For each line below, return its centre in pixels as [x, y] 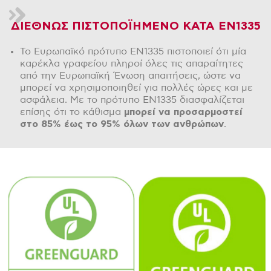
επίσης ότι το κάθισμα [72, 112]
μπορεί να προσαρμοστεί [184, 112]
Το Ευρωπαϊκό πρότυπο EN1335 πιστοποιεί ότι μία [133, 52]
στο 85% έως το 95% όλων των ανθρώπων [122, 124]
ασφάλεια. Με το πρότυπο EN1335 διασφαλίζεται [132, 100]
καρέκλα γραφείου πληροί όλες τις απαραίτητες [132, 64]
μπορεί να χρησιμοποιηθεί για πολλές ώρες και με [137, 88]
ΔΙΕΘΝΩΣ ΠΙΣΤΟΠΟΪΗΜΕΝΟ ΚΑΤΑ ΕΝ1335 [135, 27]
